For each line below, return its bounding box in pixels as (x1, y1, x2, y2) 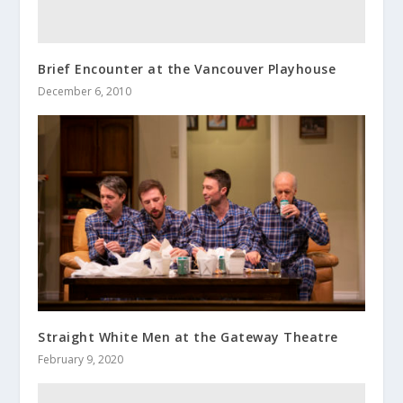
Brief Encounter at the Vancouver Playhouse (38, 60, 336, 78)
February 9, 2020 (38, 352, 124, 368)
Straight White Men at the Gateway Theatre (38, 328, 338, 346)
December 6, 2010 (38, 84, 132, 100)
